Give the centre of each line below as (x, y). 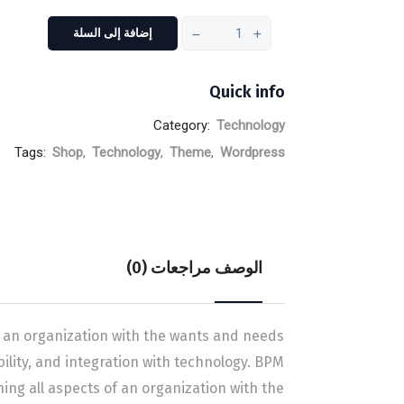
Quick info (247, 92)
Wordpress (252, 152)
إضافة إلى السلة (113, 33)
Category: (184, 125)
